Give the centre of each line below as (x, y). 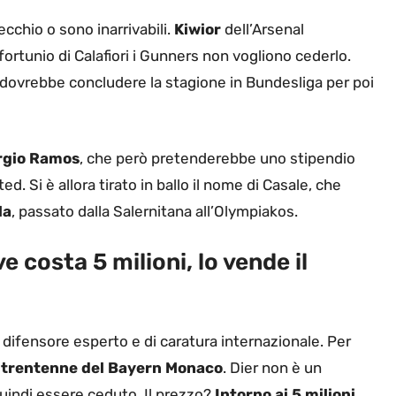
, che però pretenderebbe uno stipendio (217, 158)
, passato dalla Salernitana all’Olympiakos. (155, 211)
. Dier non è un (272, 368)
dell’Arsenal (263, 30)
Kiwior (198, 30)
